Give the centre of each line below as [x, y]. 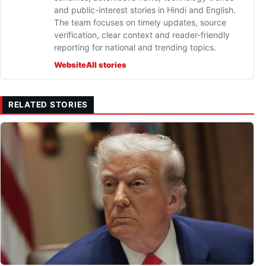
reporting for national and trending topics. [135, 47]
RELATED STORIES [48, 104]
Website [70, 65]
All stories [106, 65]
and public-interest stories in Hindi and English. [145, 10]
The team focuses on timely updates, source [140, 22]
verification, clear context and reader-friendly [142, 35]
